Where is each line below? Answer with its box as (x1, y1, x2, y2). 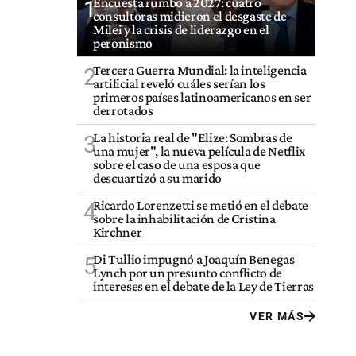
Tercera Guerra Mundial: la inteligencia (93, 61, 307, 78)
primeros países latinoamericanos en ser (93, 88, 311, 105)
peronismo (93, 34, 153, 51)
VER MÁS (250, 309, 304, 323)
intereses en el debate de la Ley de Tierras (93, 277, 314, 294)
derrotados (93, 102, 153, 118)
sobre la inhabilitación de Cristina (93, 210, 276, 226)
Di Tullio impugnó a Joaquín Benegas (93, 250, 295, 267)
